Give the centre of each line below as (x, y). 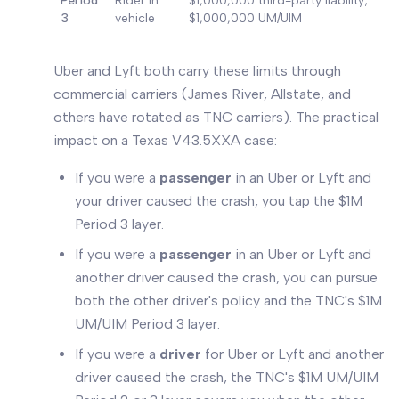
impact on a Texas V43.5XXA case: (165, 140)
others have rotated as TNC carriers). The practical (216, 117)
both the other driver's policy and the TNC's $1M (228, 301)
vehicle (135, 18)
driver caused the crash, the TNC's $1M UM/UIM (227, 377)
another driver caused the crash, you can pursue (226, 277)
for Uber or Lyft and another (293, 354)
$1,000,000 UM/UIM (245, 18)
